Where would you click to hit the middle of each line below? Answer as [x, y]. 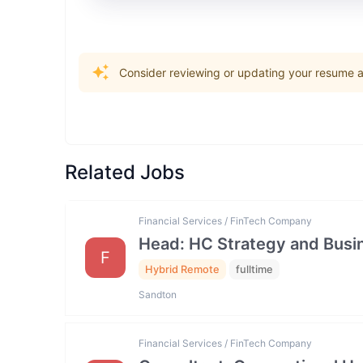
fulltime [254, 270]
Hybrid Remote [182, 270]
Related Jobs [125, 172]
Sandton [158, 294]
